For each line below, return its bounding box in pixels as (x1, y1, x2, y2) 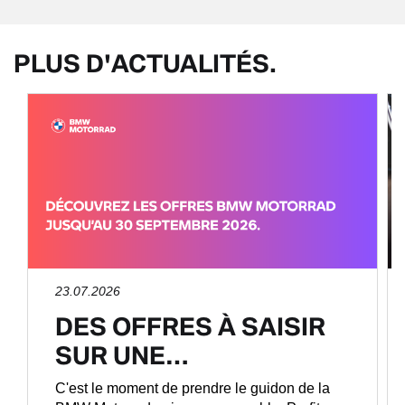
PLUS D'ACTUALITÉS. (14, 47, 277, 78)
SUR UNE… (55, 339, 189, 370)
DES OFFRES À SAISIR (55, 310, 325, 341)
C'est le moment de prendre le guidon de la (55, 380, 330, 396)
